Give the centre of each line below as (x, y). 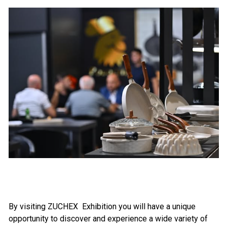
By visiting (28, 207)
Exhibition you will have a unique (138, 207)
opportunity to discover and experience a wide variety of (108, 219)
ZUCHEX (63, 207)
